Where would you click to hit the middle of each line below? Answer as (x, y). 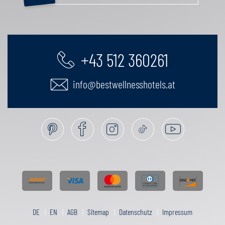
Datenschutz (136, 212)
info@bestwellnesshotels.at (123, 84)
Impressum (177, 212)
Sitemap (98, 212)
